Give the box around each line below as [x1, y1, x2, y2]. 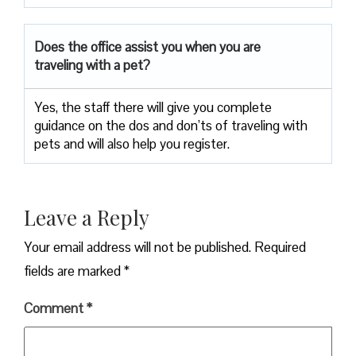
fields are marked [24, 261, 124, 280]
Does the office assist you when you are [34, 37, 261, 56]
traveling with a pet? [34, 56, 150, 74]
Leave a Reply [24, 203, 149, 231]
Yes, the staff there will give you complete [34, 98, 272, 116]
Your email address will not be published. [24, 238, 251, 256]
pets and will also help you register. [34, 134, 233, 153]
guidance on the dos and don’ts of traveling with [34, 116, 308, 134]
